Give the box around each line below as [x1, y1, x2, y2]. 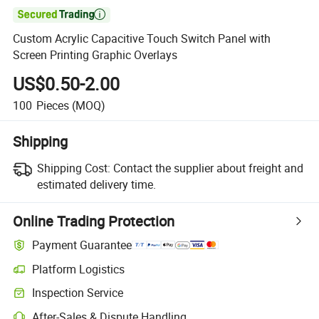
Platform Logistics [32, 261, 125, 277]
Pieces [36, 97, 69, 113]
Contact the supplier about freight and [113, 159, 303, 176]
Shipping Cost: [36, 159, 110, 176]
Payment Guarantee [32, 237, 132, 253]
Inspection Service [32, 285, 124, 301]
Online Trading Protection [13, 211, 175, 231]
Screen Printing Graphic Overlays [13, 47, 178, 63]
